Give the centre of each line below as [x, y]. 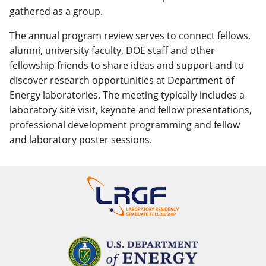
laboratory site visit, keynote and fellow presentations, [131, 110]
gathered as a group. [56, 12]
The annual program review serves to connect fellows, [130, 36]
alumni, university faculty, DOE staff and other [112, 51]
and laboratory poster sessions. [81, 140]
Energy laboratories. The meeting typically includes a [127, 95]
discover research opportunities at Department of [122, 80]
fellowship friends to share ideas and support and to [127, 66]
